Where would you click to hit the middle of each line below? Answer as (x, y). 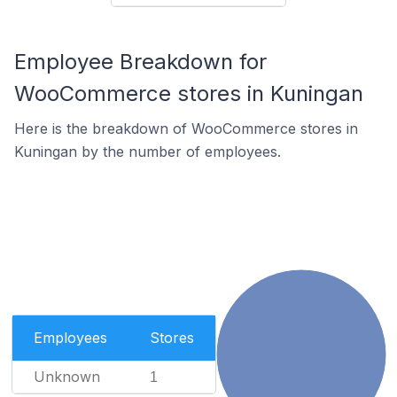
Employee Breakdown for (140, 62)
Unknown (66, 377)
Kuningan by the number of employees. (148, 152)
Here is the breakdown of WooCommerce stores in (186, 128)
